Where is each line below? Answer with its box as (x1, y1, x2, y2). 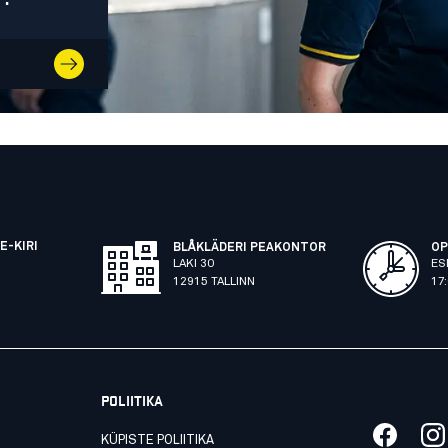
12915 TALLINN (172, 275, 255, 288)
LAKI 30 (172, 257, 214, 270)
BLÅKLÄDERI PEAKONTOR (172, 241, 326, 254)
